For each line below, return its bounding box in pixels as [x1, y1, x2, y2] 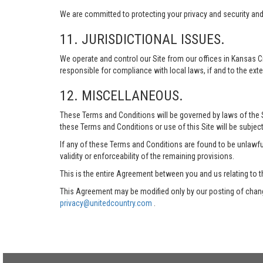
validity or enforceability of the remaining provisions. [60, 151, 234, 161]
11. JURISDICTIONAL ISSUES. [60, 31, 225, 48]
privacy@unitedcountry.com [60, 198, 154, 208]
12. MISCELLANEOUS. [60, 87, 183, 104]
